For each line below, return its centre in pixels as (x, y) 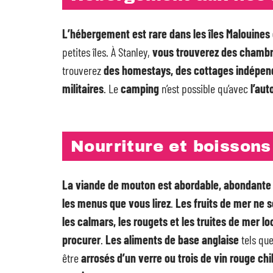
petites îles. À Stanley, (107, 51)
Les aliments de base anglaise (172, 239)
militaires (83, 88)
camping (140, 88)
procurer (81, 239)
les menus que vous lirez (116, 203)
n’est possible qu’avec (205, 88)
